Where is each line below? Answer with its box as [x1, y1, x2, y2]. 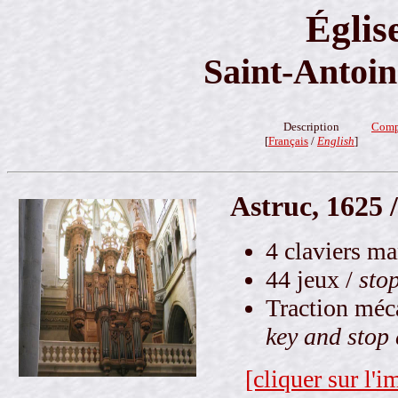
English [317, 134, 354, 148]
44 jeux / [266, 266, 359, 294]
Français [268, 134, 308, 148]
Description [283, 120, 339, 134]
